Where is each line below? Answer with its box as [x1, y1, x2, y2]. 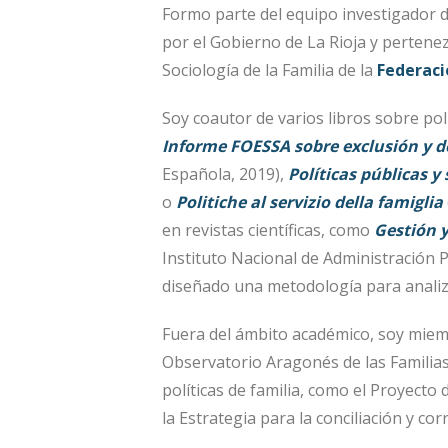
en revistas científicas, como [162, 218, 374, 241]
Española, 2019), [162, 162, 288, 185]
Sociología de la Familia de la [162, 58, 377, 81]
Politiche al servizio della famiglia [176, 190, 443, 213]
